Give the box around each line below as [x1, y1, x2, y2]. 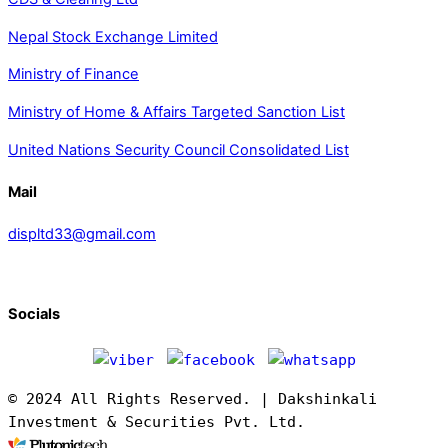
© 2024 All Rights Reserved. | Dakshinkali [8, 390, 377, 408]
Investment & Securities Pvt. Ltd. [8, 413, 305, 431]
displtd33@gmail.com [8, 225, 156, 244]
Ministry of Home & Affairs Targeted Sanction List [8, 103, 345, 121]
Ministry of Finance [8, 65, 139, 84]
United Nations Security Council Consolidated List [8, 140, 349, 159]
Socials [8, 305, 60, 324]
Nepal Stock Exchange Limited [8, 27, 218, 46]
